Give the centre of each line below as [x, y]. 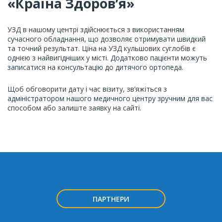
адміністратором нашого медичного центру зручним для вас [110, 98]
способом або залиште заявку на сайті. [74, 108]
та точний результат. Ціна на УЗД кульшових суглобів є [102, 48]
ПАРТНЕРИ [111, 199]
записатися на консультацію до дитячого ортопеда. [95, 67]
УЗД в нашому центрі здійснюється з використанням [96, 29]
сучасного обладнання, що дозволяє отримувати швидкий [107, 39]
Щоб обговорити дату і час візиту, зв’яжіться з [87, 89]
